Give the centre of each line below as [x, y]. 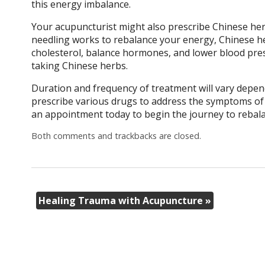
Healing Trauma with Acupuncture [122, 201]
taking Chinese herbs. [80, 66]
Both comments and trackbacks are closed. [116, 136]
